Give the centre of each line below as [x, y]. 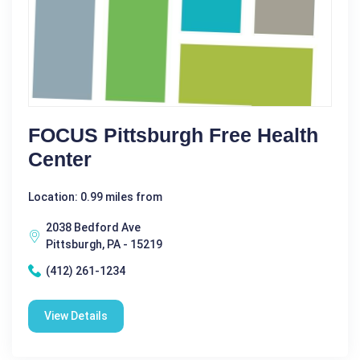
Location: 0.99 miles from [95, 196]
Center [60, 159]
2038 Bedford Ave [93, 227]
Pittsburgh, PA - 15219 [104, 244]
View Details [76, 315]
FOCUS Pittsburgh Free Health [173, 135]
